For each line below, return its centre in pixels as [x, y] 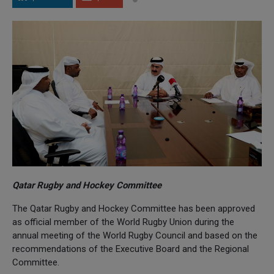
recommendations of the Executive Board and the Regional [131, 249]
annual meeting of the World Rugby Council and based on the [135, 235]
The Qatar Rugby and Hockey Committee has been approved [134, 208]
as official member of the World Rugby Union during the [123, 222]
